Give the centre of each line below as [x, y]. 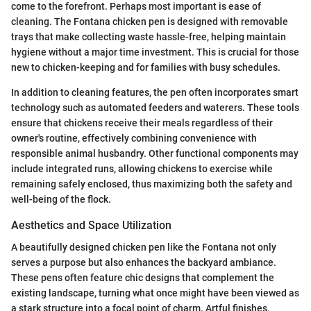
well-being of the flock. [61, 199]
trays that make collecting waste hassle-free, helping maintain [149, 36]
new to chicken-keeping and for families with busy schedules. [146, 67]
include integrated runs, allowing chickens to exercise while [142, 168]
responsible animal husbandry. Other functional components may [155, 153]
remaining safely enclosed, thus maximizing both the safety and [152, 184]
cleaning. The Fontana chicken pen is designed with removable [150, 21]
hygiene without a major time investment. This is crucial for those [155, 52]
